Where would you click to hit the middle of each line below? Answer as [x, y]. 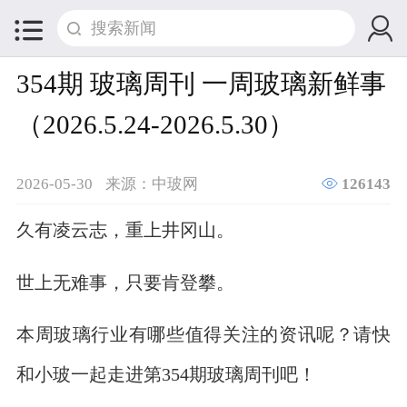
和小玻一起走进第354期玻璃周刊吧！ [166, 374]
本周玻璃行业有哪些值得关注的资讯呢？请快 [203, 334]
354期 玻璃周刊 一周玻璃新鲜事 [201, 82]
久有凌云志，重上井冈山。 [125, 230]
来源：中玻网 [151, 183]
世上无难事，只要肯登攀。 [125, 282]
